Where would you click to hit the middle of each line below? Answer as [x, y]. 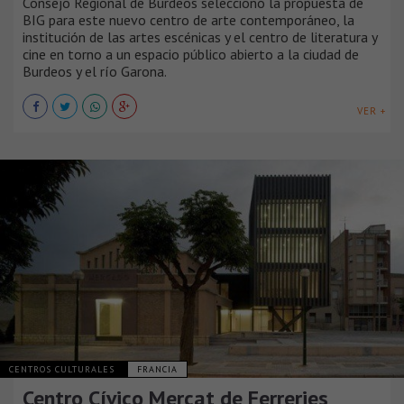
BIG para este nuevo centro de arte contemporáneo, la [188, 19]
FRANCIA [157, 369]
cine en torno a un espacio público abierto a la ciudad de [191, 54]
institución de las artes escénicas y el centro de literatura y [200, 37]
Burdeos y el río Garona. [95, 71]
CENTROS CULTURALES [64, 369]
